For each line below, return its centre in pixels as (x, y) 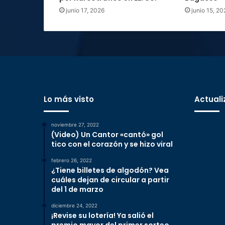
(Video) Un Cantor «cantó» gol (107, 135)
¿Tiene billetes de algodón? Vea (110, 171)
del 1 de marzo (77, 190)
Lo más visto (69, 99)
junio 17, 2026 (85, 11)
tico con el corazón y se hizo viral (112, 144)
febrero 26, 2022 (72, 160)
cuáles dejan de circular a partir (110, 180)
